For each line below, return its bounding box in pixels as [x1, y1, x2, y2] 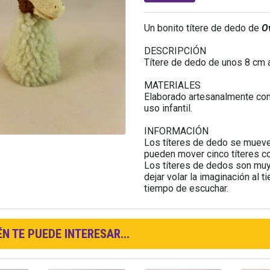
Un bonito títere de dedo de [143, 22, 262, 34]
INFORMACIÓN [143, 125, 209, 137]
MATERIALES [143, 79, 201, 91]
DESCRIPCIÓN [143, 45, 206, 57]
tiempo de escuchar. [143, 182, 228, 194]
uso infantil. [143, 102, 192, 114]
